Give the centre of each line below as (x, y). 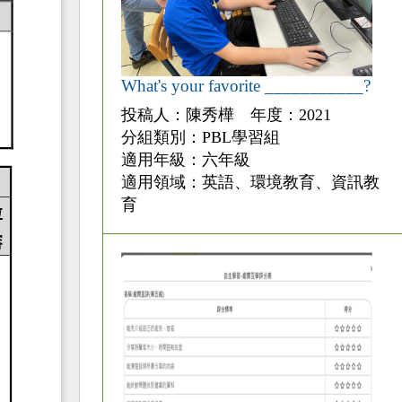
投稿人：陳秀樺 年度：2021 (226, 115)
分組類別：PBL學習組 (200, 138)
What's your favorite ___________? (245, 86)
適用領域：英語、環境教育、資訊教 (250, 183)
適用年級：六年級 (185, 160)
